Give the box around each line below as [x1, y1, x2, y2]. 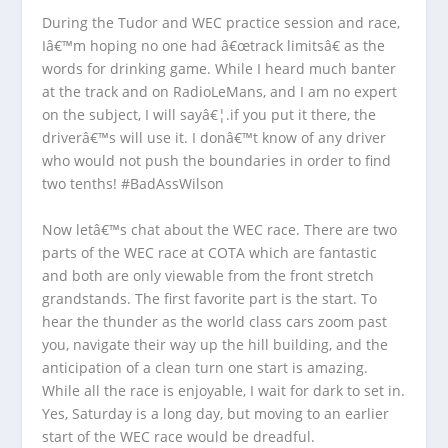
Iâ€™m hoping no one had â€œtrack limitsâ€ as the [42, 36, 386, 56]
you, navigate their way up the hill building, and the [42, 334, 389, 354]
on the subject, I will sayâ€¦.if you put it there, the [42, 105, 377, 125]
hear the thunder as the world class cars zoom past [42, 311, 388, 331]
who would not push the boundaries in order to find [42, 151, 392, 171]
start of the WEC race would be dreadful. [42, 426, 316, 446]
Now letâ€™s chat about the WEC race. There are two [42, 219, 398, 239]
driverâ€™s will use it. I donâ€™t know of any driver [42, 128, 387, 148]
